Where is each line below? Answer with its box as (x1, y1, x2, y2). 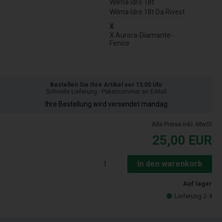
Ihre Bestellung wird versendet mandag (45, 100, 167, 109)
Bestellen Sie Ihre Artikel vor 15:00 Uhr (50, 81, 163, 89)
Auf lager (183, 180, 212, 188)
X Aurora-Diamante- (110, 31, 173, 40)
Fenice (110, 39, 130, 48)
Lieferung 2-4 (174, 192, 212, 200)
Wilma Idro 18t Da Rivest (110, 8, 185, 16)
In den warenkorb (137, 159, 202, 169)
